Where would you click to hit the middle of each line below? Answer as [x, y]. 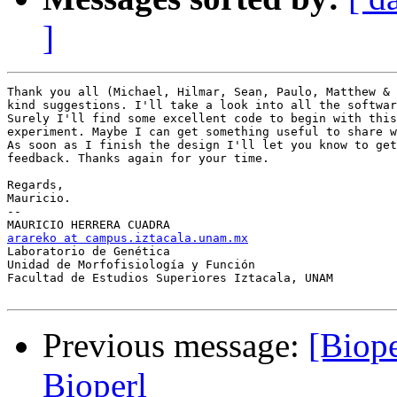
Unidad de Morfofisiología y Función [131, 265]
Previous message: [175, 346]
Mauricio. [39, 198]
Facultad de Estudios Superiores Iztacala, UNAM [170, 278]
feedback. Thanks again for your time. [138, 159]
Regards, [35, 185]
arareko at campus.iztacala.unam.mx [128, 238]
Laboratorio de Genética [89, 252]
